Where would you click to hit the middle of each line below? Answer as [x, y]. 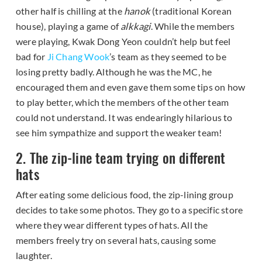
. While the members [193, 26]
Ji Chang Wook [78, 57]
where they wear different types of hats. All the [112, 225]
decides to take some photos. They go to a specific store [130, 210]
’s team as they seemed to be [168, 57]
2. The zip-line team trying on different [121, 158]
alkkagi [136, 26]
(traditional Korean [191, 11]
